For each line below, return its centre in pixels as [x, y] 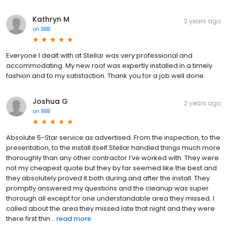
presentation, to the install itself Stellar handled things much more [113, 147]
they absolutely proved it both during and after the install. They [108, 178]
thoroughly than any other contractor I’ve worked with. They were [112, 158]
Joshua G [50, 101]
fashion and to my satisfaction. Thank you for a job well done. [106, 75]
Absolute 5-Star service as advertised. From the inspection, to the [113, 137]
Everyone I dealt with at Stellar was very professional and [99, 55]
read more [74, 218]
